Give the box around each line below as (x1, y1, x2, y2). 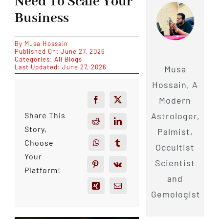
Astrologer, (151, 110, 200, 121)
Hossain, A (152, 79, 198, 90)
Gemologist (151, 188, 200, 199)
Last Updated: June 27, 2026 (14, 63, 107, 71)
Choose (24, 138, 54, 148)
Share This (24, 110, 66, 120)
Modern (159, 94, 192, 106)
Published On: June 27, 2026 (14, 47, 105, 55)
